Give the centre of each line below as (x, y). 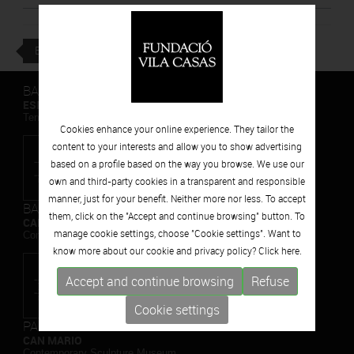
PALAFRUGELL (65, 326)
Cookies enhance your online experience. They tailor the (177, 129)
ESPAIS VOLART (63, 105)
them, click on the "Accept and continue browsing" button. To (177, 216)
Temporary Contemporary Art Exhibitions (115, 117)
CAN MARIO (52, 340)
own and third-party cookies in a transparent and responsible (177, 181)
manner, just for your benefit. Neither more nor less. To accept (177, 199)
